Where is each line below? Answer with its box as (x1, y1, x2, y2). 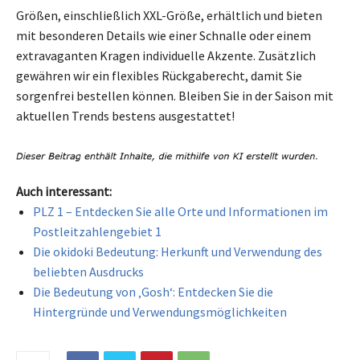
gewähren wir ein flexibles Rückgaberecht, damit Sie (16, 67, 302, 84)
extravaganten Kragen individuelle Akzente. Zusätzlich (16, 47, 316, 63)
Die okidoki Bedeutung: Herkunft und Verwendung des (33, 243, 322, 260)
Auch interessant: (16, 183, 112, 199)
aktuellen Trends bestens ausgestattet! (16, 107, 235, 124)
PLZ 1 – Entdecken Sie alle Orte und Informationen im (33, 203, 328, 219)
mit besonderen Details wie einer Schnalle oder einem (16, 27, 311, 43)
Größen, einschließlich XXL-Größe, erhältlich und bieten (16, 6, 322, 23)
